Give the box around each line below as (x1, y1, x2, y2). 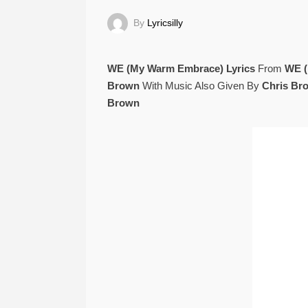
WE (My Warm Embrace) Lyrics (107, 63, 255, 74)
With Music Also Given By (139, 80, 262, 91)
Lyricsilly (146, 16, 183, 28)
